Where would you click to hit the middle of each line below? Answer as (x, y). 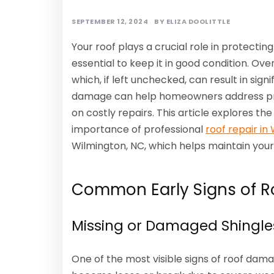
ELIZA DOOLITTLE (198, 21)
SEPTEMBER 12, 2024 (110, 21)
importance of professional (139, 129)
